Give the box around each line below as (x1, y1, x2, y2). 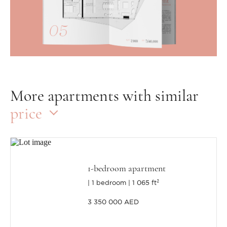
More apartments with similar (10, 86, 199, 106)
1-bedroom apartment (88, 163, 166, 174)
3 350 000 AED (88, 199, 139, 206)
